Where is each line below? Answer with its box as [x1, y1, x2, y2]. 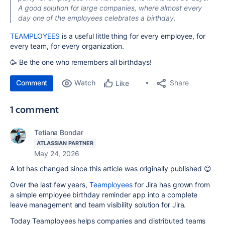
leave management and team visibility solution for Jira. [10, 200, 186, 209]
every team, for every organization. [10, 41, 125, 50]
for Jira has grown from [132, 180, 210, 189]
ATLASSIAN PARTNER [37, 139, 93, 147]
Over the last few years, [10, 180, 89, 189]
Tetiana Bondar [34, 128, 83, 137]
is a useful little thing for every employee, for [60, 31, 205, 40]
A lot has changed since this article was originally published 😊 [10, 164, 211, 173]
